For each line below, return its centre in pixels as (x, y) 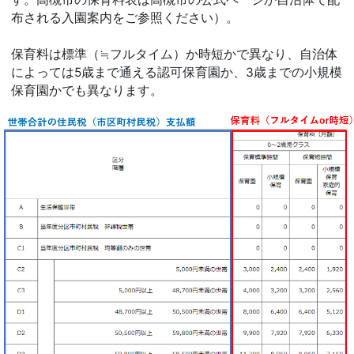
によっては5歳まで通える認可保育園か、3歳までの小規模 (177, 72)
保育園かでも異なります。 (87, 90)
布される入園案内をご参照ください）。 (125, 17)
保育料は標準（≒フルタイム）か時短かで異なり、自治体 (174, 54)
